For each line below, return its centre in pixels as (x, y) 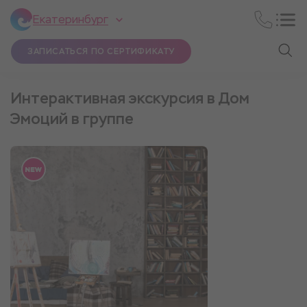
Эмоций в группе (72, 119)
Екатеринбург (71, 19)
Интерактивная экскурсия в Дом (130, 98)
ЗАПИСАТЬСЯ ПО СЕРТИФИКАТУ (101, 51)
